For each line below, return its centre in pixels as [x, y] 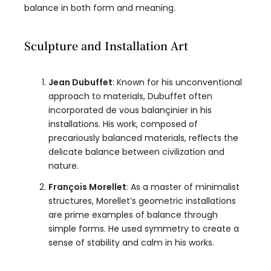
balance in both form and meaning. [100, 8]
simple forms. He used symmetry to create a [144, 229]
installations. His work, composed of [123, 124]
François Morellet [87, 187]
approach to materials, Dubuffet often [130, 96]
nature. [64, 166]
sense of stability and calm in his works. [131, 243]
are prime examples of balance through [133, 215]
